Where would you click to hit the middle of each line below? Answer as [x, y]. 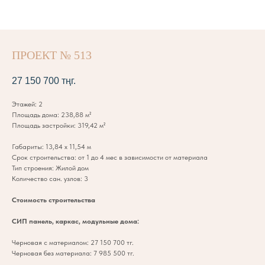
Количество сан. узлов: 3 [50, 179]
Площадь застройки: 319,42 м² [59, 126]
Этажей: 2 [27, 104]
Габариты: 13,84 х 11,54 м [51, 147]
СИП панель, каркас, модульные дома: [75, 222]
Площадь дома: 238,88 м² [51, 115]
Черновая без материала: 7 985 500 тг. [73, 253]
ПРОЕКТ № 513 [52, 55]
